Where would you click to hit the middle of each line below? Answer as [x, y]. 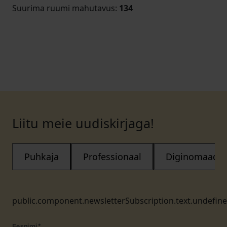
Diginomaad [192, 157]
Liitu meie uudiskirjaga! [83, 123]
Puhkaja [42, 157]
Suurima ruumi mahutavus [64, 8]
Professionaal [112, 157]
